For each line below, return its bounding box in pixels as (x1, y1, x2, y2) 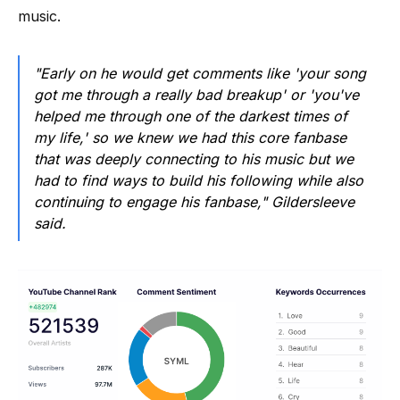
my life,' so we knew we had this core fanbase (34, 128, 346, 146)
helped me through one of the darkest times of (34, 106, 347, 125)
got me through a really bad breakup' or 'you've (34, 85, 359, 104)
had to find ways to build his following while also (34, 171, 363, 189)
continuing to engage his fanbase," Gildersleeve (34, 192, 354, 211)
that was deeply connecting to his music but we (34, 149, 354, 168)
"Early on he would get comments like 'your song (34, 63, 366, 82)
